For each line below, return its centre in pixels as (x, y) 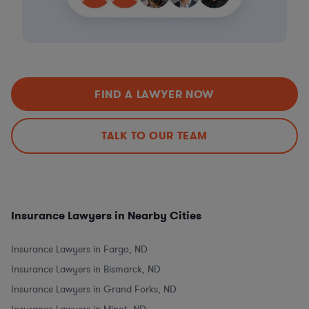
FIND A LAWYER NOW (154, 94)
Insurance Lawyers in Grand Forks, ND (94, 289)
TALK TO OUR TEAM (154, 136)
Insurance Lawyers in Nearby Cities (106, 215)
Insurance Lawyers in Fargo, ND (79, 249)
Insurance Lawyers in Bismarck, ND (86, 269)
